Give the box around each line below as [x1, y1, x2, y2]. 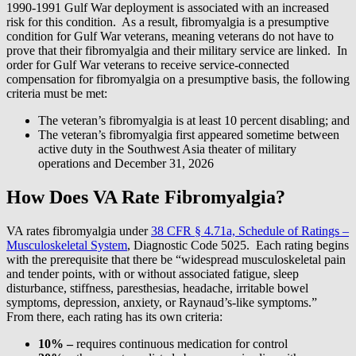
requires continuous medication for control [73, 337, 288, 351]
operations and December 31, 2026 [38, 157, 214, 171]
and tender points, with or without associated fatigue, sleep [6, 267, 299, 281]
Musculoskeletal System [6, 238, 127, 253]
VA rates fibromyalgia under [6, 224, 151, 238]
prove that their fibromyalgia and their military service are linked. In [6, 44, 347, 58]
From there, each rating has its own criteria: [6, 310, 222, 324]
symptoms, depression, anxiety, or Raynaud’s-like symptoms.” [6, 296, 320, 310]
